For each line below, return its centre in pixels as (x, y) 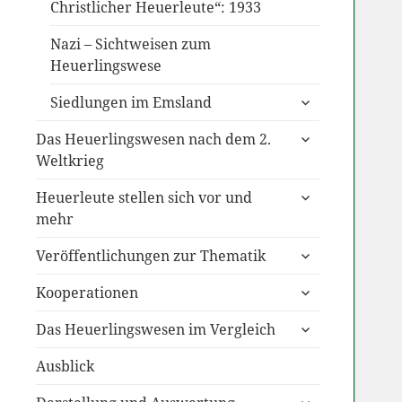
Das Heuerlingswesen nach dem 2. (153, 140)
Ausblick (65, 367)
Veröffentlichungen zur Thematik (150, 256)
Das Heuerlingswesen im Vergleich (155, 330)
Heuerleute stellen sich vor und (144, 198)
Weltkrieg (70, 161)
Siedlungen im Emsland (131, 103)
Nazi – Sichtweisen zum (130, 44)
